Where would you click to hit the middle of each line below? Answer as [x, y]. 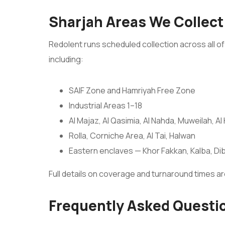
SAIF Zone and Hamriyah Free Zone [132, 91]
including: [66, 60]
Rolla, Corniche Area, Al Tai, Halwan [132, 136]
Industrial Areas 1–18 [105, 106]
